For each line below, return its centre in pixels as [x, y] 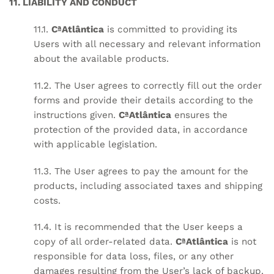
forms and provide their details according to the [143, 100]
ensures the [199, 115]
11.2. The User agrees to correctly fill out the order [148, 85]
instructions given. [76, 115]
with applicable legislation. [95, 144]
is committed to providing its [171, 30]
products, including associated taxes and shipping [148, 186]
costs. [47, 200]
